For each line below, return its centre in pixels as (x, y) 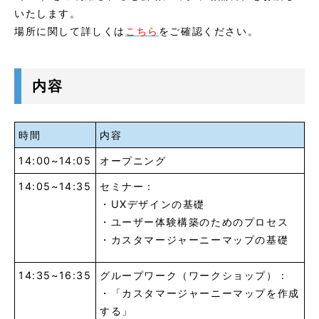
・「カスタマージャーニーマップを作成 (200, 293)
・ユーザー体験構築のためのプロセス (194, 222)
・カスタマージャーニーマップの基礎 (194, 240)
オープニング (133, 161)
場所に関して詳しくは (70, 31)
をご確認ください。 (209, 31)
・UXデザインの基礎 (152, 204)
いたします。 (48, 14)
